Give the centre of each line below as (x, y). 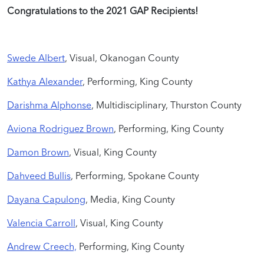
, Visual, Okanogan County (122, 57)
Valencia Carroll (41, 222)
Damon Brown (38, 152)
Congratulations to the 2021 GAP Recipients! (103, 10)
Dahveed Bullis (39, 175)
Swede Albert (36, 57)
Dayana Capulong (46, 199)
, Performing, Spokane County (135, 175)
